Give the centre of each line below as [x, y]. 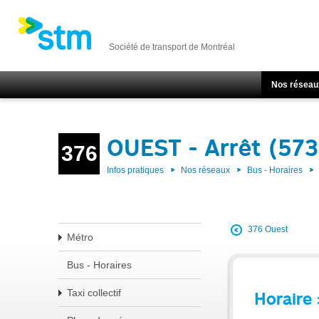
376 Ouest [268, 230]
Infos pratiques [135, 170]
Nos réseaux [205, 170]
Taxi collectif [94, 293]
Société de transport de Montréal [172, 47]
